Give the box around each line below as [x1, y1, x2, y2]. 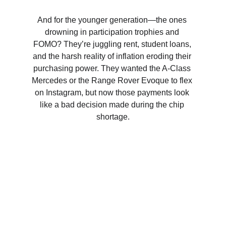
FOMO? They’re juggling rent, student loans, [33, 40, 193, 48]
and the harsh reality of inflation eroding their [33, 52, 193, 61]
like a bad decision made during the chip [40, 100, 186, 109]
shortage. [96, 112, 130, 121]
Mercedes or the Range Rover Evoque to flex [32, 76, 194, 85]
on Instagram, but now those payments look [35, 88, 191, 97]
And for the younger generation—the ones [37, 16, 189, 24]
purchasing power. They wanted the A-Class [33, 64, 193, 73]
